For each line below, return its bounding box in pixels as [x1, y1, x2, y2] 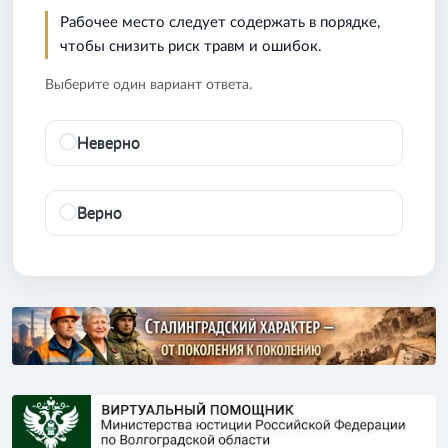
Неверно [77, 134, 140, 151]
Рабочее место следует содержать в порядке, [60, 14, 380, 30]
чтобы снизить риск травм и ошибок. [60, 38, 322, 54]
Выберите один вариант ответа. [45, 77, 252, 92]
